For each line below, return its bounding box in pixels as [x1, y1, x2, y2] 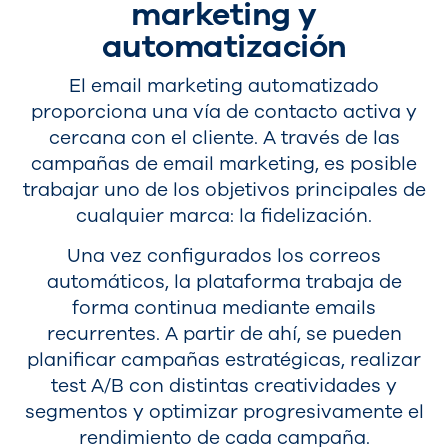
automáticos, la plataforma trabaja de [46, 268, 402, 295]
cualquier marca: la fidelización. [76, 203, 372, 230]
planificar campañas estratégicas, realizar [27, 346, 421, 373]
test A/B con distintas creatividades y [51, 372, 397, 399]
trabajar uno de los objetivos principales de [22, 177, 426, 204]
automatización [101, 25, 347, 69]
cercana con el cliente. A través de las [48, 125, 400, 152]
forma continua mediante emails [72, 294, 376, 321]
